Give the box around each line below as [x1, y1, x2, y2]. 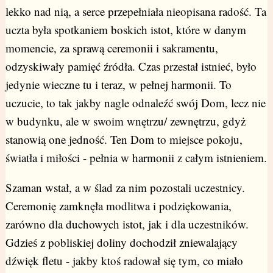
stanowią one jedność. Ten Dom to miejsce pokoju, [5, 132, 243, 147]
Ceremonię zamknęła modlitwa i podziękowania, [5, 198, 232, 214]
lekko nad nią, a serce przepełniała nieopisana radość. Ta [5, 4, 266, 19]
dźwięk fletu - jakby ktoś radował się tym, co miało [5, 253, 243, 269]
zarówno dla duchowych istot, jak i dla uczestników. [5, 216, 249, 232]
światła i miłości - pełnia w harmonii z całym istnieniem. [5, 150, 267, 166]
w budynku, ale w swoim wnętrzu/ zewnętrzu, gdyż [5, 113, 246, 129]
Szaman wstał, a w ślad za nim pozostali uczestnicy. [5, 180, 245, 196]
